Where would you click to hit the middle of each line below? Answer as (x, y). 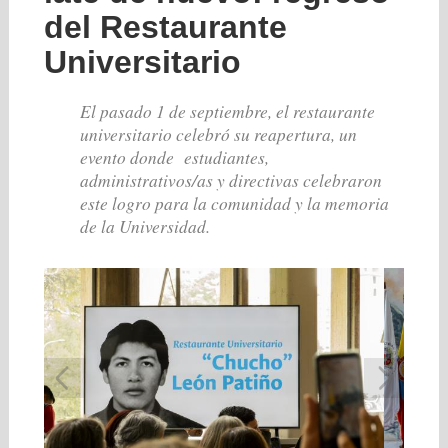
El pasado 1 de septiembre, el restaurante (227, 111)
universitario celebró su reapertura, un (218, 134)
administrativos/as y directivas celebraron (230, 180)
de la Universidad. (144, 226)
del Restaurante (165, 27)
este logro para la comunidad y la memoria (234, 203)
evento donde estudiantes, (174, 157)
